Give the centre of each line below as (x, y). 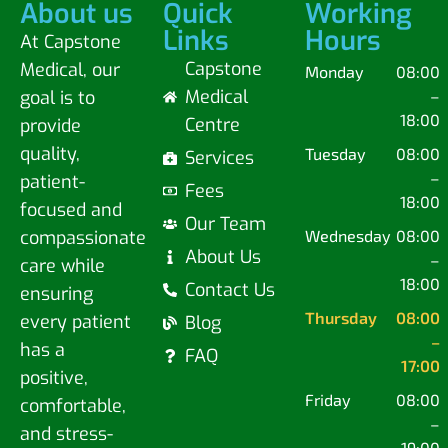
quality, (50, 153)
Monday (335, 71)
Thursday (341, 317)
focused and (71, 209)
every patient (75, 321)
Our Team (226, 223)
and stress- (66, 433)
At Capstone (70, 41)
